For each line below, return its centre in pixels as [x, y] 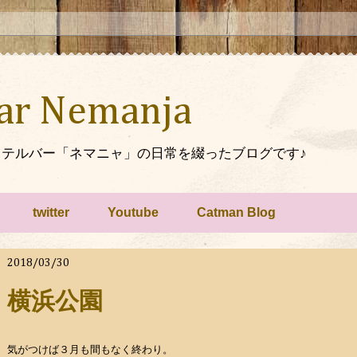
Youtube [133, 212]
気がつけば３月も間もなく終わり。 [90, 349]
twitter [51, 212]
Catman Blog [236, 212]
